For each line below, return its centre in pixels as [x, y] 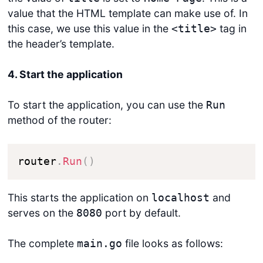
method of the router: [59, 120]
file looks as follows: [172, 243]
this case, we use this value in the [89, 28]
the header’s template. [61, 43]
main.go [99, 244]
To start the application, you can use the [107, 105]
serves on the [42, 213]
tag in [231, 28]
